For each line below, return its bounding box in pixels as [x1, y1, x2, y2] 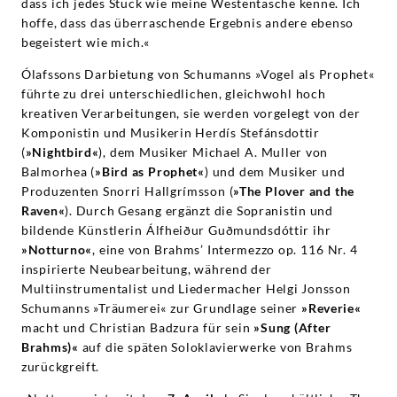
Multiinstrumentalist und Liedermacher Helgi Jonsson [21, 280, 351, 296]
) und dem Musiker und [204, 163, 346, 179]
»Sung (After [253, 319, 331, 335]
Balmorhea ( [21, 163, 96, 179]
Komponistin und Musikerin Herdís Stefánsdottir [21, 124, 320, 140]
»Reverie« [301, 300, 362, 315]
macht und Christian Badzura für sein [21, 319, 254, 335]
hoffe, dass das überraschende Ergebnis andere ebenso [21, 14, 354, 30]
